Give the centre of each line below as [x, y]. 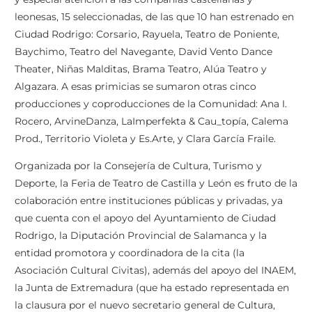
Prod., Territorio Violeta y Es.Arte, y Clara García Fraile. [145, 139]
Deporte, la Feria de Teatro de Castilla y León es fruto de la [156, 184]
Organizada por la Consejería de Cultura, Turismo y [138, 166]
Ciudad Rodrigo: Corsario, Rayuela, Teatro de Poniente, [147, 34]
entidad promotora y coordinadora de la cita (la [130, 253]
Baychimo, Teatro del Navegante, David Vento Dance [143, 52]
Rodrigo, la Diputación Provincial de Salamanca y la [141, 236]
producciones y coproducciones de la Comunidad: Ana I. [151, 104]
